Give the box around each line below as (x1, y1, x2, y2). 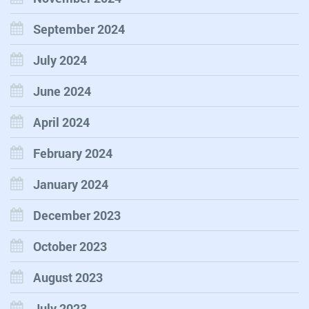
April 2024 (33, 114, 90, 131)
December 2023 (33, 207, 121, 224)
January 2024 (33, 176, 108, 193)
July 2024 (33, 52, 87, 69)
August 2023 (33, 269, 103, 286)
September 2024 (33, 21, 125, 38)
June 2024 (33, 83, 91, 100)
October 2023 (33, 238, 107, 255)
